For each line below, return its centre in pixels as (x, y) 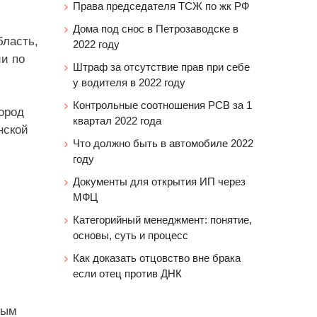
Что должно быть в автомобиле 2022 (163, 143)
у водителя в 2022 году (129, 82)
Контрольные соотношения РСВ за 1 (162, 105)
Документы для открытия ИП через (159, 181)
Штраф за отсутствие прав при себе (161, 67)
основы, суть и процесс (131, 235)
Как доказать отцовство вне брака (157, 258)
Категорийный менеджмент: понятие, (162, 220)
